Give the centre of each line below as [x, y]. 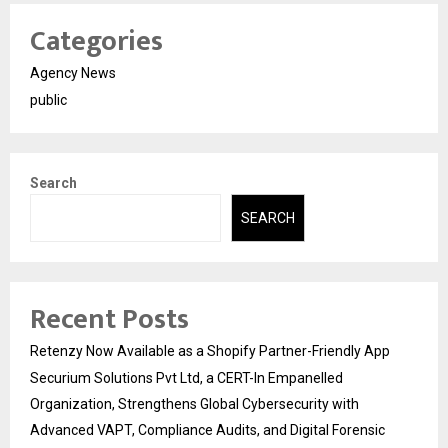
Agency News [73, 72]
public [48, 99]
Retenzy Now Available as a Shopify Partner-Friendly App [210, 351]
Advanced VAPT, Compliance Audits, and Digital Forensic [207, 430]
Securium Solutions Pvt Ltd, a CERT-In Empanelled [186, 378]
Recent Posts [109, 319]
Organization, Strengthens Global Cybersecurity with [194, 404]
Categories [96, 41]
